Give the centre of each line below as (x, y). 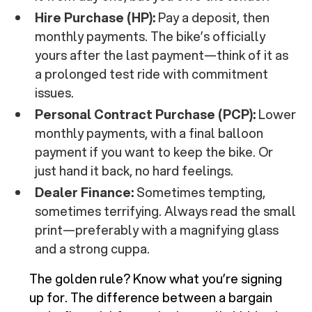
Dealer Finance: (85, 193)
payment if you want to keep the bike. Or (154, 152)
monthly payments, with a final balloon (149, 133)
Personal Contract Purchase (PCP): (146, 115)
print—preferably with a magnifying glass (157, 230)
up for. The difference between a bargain (151, 298)
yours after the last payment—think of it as (162, 55)
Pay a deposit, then (213, 18)
